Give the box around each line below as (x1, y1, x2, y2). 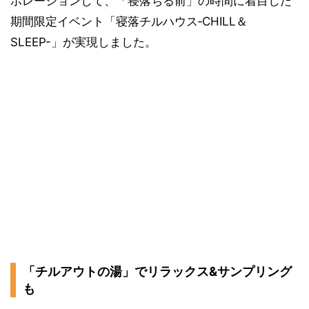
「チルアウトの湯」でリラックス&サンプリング (23, 263, 292, 279)
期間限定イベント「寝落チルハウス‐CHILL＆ (10, 14, 248, 28)
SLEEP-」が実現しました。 (10, 34, 157, 49)
